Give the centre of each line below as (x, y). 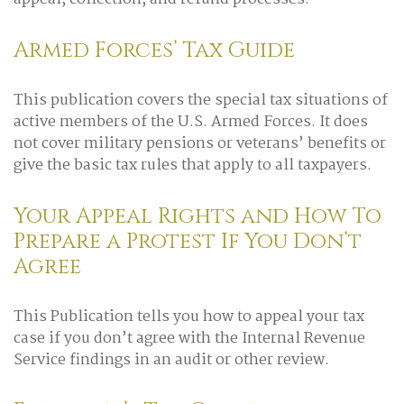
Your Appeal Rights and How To (197, 216)
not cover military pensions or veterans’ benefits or (200, 144)
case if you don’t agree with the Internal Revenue (189, 339)
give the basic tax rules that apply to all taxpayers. (193, 165)
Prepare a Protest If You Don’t (188, 242)
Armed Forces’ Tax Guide (154, 50)
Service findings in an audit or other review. (171, 360)
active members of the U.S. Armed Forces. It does (191, 122)
